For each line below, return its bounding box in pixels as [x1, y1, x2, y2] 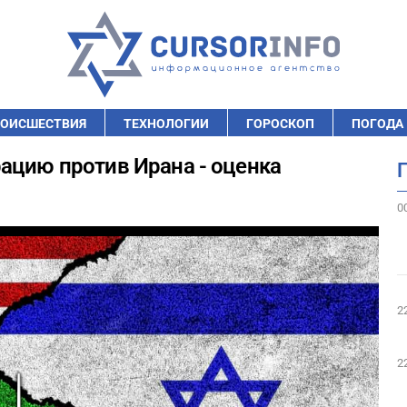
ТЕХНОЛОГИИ [124, 116, 209, 131]
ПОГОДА [352, 116, 403, 131]
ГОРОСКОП [246, 116, 314, 131]
